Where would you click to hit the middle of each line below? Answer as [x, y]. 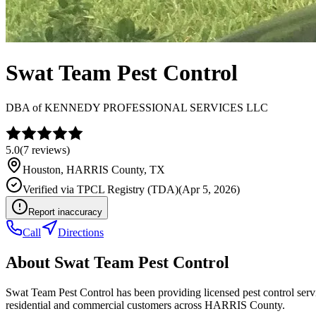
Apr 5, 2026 [209, 189]
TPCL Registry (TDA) [128, 189]
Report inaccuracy [65, 212]
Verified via [50, 189]
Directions [81, 232]
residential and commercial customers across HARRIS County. [145, 305]
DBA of [25, 107]
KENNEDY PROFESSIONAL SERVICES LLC [156, 107]
